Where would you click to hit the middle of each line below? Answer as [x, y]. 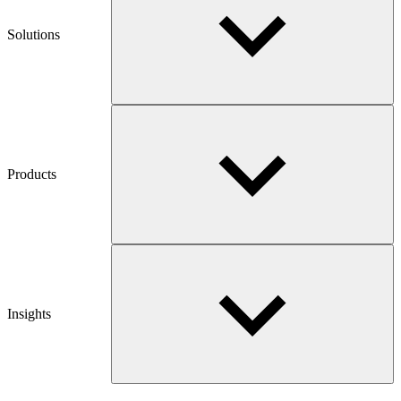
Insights [29, 313]
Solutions [34, 34]
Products [32, 174]
